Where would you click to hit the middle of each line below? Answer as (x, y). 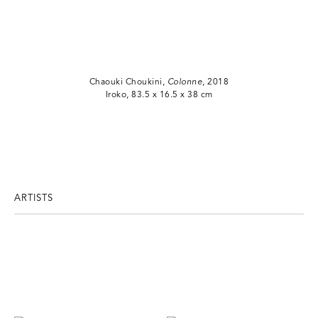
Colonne (185, 83)
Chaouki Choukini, (128, 83)
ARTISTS (34, 199)
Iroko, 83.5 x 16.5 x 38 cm (159, 95)
